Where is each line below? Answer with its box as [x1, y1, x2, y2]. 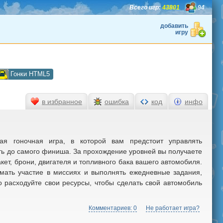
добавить [160, 22, 188, 29]
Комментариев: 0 [89, 205, 137, 212]
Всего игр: [129, 4, 161, 11]
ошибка [105, 98, 129, 106]
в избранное [42, 98, 82, 106]
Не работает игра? [146, 205, 200, 212]
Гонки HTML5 [10, 70, 50, 78]
